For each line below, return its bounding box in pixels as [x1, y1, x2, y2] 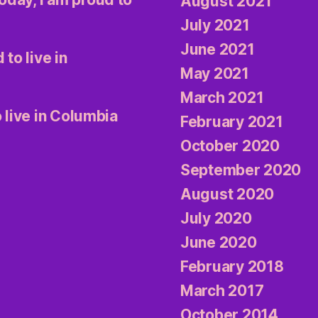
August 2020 [180, 185, 275, 204]
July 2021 [180, 16, 250, 35]
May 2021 [180, 65, 249, 83]
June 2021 [180, 40, 255, 59]
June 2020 [180, 234, 257, 252]
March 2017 [180, 282, 264, 300]
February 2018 [180, 258, 284, 276]
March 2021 [180, 89, 264, 107]
